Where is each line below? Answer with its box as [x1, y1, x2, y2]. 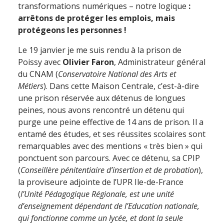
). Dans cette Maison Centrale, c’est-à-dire [43, 80, 199, 91]
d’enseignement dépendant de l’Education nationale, [18, 200, 199, 211]
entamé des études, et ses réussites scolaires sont [18, 128, 205, 139]
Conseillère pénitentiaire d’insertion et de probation [20, 164, 198, 175]
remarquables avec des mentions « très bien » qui [18, 140, 202, 151]
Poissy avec [18, 56, 62, 67]
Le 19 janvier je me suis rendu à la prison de [18, 44, 181, 55]
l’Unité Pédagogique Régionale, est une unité [20, 188, 174, 199]
